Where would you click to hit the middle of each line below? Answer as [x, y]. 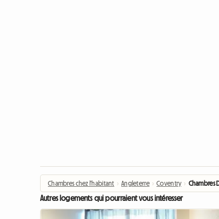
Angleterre [135, 183]
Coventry [169, 183]
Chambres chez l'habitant [81, 183]
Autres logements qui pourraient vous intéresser [112, 198]
